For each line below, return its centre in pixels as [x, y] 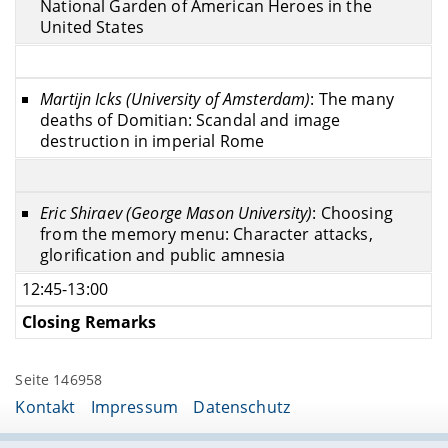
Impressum [134, 407]
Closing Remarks [89, 321]
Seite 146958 [59, 380]
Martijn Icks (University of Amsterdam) [175, 99]
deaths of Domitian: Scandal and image [190, 120]
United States [92, 27]
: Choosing [352, 213]
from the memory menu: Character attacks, [206, 234]
